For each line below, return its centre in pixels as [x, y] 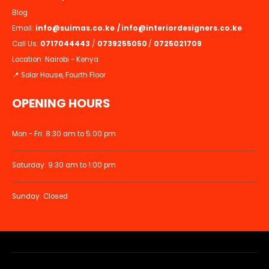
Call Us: [26, 44]
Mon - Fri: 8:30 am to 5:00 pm [64, 134]
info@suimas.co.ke [76, 28]
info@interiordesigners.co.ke [182, 28]
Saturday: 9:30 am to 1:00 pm [64, 165]
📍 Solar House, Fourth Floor [59, 75]
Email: [24, 28]
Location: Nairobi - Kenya [55, 59]
